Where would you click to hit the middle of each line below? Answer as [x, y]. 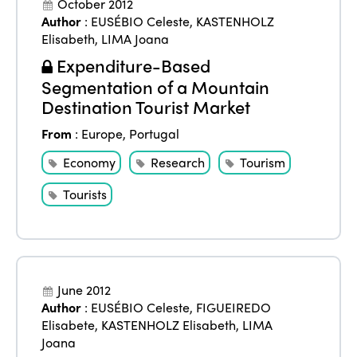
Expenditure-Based [132, 66]
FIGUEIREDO [234, 308]
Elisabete [69, 325]
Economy [90, 163]
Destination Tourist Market [146, 107]
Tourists [85, 194]
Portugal [155, 134]
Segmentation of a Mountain [156, 87]
